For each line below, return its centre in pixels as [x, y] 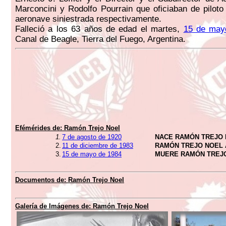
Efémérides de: [40, 128]
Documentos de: [42, 180]
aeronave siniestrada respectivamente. [88, 19]
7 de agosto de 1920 [92, 137]
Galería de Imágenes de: [54, 206]
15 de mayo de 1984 [92, 154]
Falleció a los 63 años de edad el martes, [99, 29]
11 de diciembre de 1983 [98, 146]
